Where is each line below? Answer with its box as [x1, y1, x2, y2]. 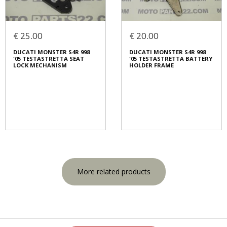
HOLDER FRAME [129, 61, 174, 69]
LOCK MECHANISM [13, 61, 67, 69]
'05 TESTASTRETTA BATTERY [129, 55, 212, 63]
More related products [77, 167, 150, 177]
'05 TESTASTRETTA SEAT [13, 55, 84, 63]
